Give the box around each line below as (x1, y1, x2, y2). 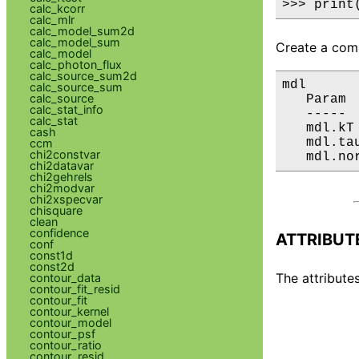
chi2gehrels (29, 169, 93, 184)
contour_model (29, 315, 111, 329)
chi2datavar (29, 158, 94, 172)
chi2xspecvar (29, 192, 103, 206)
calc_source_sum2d (29, 68, 137, 83)
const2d (29, 259, 75, 273)
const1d (29, 248, 73, 262)
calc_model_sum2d (29, 23, 135, 38)
